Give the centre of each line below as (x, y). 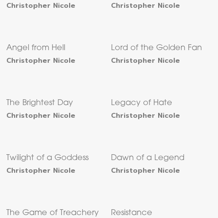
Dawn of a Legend (148, 158)
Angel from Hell (36, 48)
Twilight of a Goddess (48, 158)
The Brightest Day (40, 103)
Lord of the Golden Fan (157, 48)
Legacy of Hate (142, 103)
